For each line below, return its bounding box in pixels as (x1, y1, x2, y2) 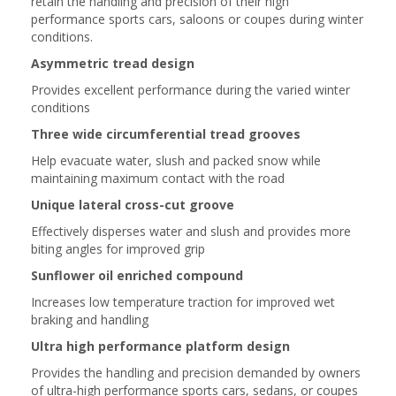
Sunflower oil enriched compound (31, 267, 243, 284)
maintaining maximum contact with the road (31, 170, 285, 187)
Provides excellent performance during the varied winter (31, 81, 350, 98)
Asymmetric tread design (31, 55, 194, 72)
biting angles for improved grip (31, 240, 205, 257)
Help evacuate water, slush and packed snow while (31, 152, 321, 169)
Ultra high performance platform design (31, 338, 290, 354)
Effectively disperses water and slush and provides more (31, 223, 351, 240)
